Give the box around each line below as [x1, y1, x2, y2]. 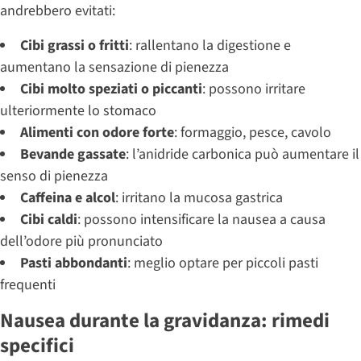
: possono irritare [202, 78, 305, 99]
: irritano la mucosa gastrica [115, 187, 283, 208]
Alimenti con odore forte [20, 122, 174, 143]
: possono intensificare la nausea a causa [77, 209, 326, 230]
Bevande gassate [20, 143, 126, 164]
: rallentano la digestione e [129, 35, 291, 56]
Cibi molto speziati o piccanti [20, 78, 202, 99]
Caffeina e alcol [20, 187, 115, 208]
